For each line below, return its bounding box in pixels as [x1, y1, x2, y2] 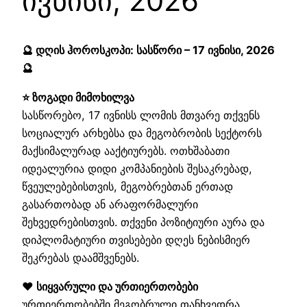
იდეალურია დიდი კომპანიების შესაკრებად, [22, 161, 252, 175]
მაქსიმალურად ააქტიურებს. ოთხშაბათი [22, 143, 230, 158]
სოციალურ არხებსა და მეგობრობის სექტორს [22, 125, 262, 140]
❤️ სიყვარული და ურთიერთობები [22, 280, 198, 294]
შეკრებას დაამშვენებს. [22, 250, 139, 265]
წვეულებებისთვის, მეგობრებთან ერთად [22, 179, 233, 193]
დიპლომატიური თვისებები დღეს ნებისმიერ [22, 232, 250, 247]
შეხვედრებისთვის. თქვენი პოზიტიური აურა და [22, 214, 265, 229]
